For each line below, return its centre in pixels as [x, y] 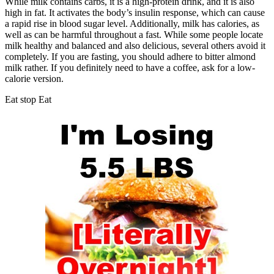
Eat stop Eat [28, 99]
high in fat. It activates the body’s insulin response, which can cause [135, 12]
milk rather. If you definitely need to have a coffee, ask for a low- [130, 67]
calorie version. [34, 78]
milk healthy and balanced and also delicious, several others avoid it [135, 45]
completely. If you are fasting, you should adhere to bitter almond [130, 56]
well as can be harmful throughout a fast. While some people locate [134, 34]
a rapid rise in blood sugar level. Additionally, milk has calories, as [132, 23]
